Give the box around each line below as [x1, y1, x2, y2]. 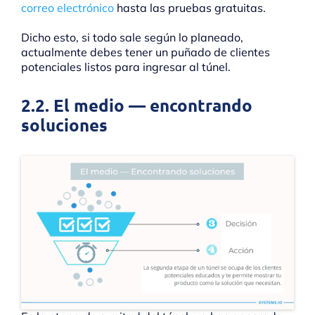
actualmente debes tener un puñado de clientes [21, 44, 270, 59]
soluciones [21, 113, 108, 136]
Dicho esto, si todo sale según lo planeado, [21, 30, 243, 44]
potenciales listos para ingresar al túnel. [21, 59, 231, 74]
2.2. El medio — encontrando [21, 94, 252, 116]
